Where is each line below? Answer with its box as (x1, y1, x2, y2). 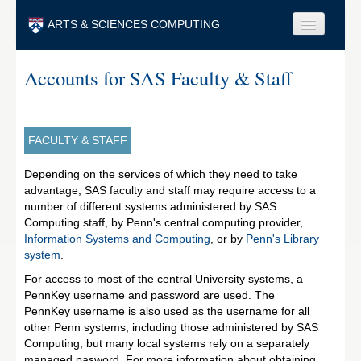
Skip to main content (16, 2, 120, 15)
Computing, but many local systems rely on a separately (24, 336, 309, 350)
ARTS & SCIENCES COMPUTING (48, 18, 220, 31)
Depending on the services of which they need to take (24, 167, 297, 180)
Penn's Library (246, 231, 319, 245)
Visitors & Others (213, 123, 309, 143)
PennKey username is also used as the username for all (24, 304, 309, 317)
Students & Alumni (203, 89, 309, 109)
